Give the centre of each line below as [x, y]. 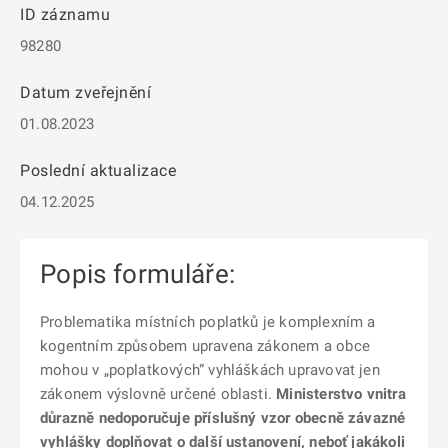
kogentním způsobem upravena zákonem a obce [205, 346]
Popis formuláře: [138, 274]
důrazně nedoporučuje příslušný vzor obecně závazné [223, 418]
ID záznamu [65, 14]
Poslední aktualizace [98, 170]
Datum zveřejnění [85, 92]
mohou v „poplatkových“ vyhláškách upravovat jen [210, 370]
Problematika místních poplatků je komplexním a [208, 322]
